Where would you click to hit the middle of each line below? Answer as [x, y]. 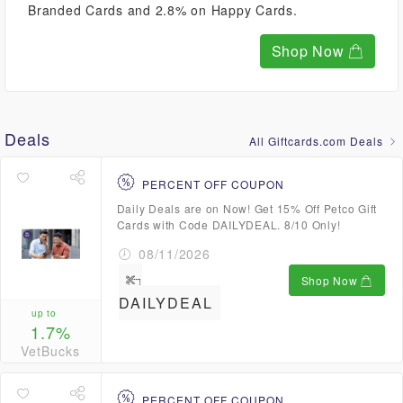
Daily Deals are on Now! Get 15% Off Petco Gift [246, 208]
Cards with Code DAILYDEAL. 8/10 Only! [228, 224]
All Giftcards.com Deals [318, 141]
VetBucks [51, 351]
